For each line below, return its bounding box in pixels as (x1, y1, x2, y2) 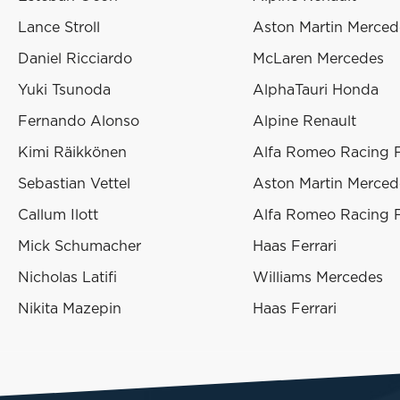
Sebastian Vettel (18, 177, 130, 192)
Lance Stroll (18, 21, 100, 36)
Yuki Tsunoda (18, 83, 111, 98)
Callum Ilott (18, 208, 98, 223)
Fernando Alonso (18, 114, 139, 129)
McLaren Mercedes (253, 52, 384, 67)
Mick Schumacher (18, 239, 141, 254)
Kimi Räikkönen (18, 146, 127, 161)
